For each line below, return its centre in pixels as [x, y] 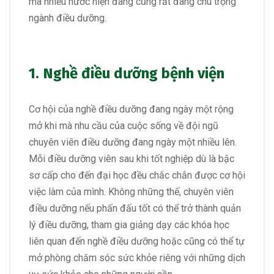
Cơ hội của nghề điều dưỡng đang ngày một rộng [131, 109]
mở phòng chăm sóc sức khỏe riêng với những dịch [137, 258]
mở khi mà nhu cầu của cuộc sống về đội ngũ [124, 126]
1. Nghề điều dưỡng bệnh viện [127, 74]
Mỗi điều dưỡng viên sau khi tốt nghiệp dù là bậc [131, 159]
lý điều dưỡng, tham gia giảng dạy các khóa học [129, 225]
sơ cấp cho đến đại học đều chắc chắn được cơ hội [137, 176]
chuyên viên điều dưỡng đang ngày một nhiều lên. [133, 143]
